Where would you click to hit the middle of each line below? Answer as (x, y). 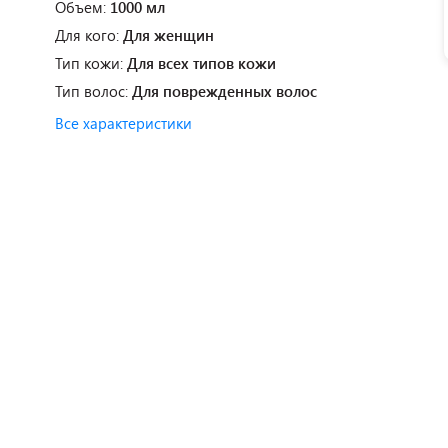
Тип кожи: (91, 63)
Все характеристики (123, 123)
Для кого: (89, 35)
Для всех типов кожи (201, 63)
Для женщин (168, 35)
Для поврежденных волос (224, 91)
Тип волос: (93, 91)
